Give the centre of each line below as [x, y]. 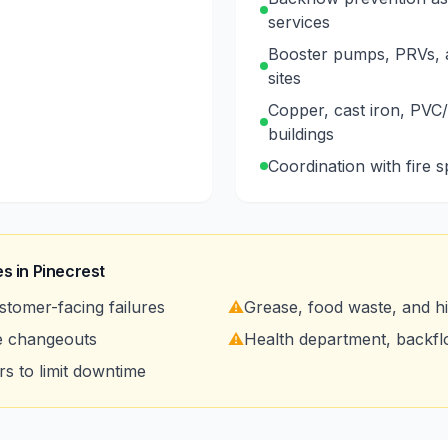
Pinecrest [69, 271]
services [299, 22]
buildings [301, 134]
